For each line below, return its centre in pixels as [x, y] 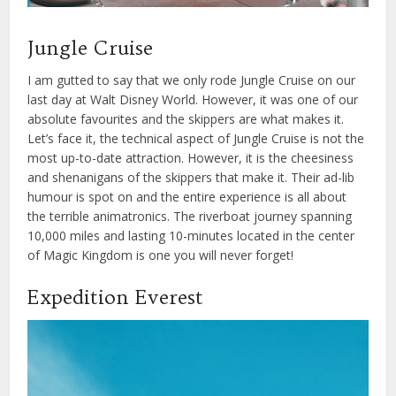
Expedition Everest [116, 297]
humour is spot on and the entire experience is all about [187, 197]
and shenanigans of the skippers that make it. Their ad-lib [191, 178]
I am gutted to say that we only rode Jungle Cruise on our [192, 80]
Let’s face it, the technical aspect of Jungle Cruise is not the [196, 139]
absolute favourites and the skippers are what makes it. [186, 119]
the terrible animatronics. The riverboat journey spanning [190, 217]
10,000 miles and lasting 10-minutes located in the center [191, 236]
